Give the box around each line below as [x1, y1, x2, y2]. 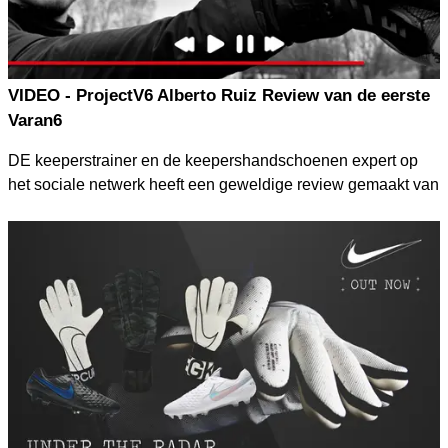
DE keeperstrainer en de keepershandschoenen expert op [8, 151, 418, 169]
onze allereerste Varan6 [8, 199, 177, 217]
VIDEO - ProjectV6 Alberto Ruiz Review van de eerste [8, 85, 430, 105]
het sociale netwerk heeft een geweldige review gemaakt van [8, 175, 439, 193]
